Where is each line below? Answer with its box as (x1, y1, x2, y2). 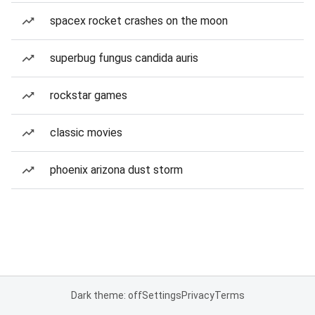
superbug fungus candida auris (50, 51, 198, 65)
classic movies (50, 126, 122, 139)
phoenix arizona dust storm (50, 163, 183, 176)
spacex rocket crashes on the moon (50, 14, 228, 27)
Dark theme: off (70, 290, 142, 301)
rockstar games (50, 89, 127, 102)
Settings (141, 290, 181, 301)
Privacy (181, 290, 214, 301)
